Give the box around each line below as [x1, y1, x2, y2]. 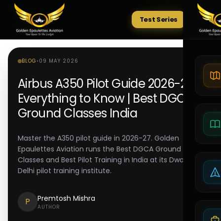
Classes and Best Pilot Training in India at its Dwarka [18, 155, 194, 165]
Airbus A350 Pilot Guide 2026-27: [18, 75, 195, 92]
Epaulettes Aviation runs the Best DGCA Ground [18, 144, 181, 154]
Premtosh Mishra [37, 193, 95, 203]
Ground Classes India [18, 105, 137, 121]
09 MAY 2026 [39, 57, 78, 65]
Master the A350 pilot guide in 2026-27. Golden [18, 133, 179, 143]
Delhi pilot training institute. [18, 166, 111, 176]
